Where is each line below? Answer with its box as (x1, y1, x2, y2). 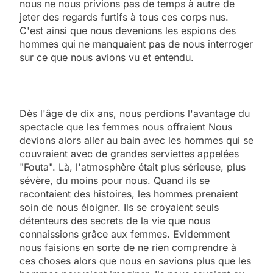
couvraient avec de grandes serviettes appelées (19, 147, 239, 160)
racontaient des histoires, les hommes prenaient (19, 187, 238, 200)
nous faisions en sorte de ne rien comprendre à (19, 241, 236, 253)
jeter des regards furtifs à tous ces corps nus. (19, 10, 229, 23)
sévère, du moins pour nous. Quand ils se (19, 174, 210, 186)
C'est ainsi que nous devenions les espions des (19, 24, 236, 37)
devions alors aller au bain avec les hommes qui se (19, 133, 253, 146)
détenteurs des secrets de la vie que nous (19, 214, 210, 227)
